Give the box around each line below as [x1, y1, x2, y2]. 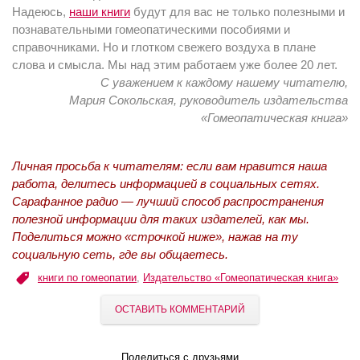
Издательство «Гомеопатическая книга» [143, 272, 338, 284]
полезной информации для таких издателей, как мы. [12, 212, 309, 226]
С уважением [100, 76, 177, 89]
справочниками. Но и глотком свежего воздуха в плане [12, 40, 316, 54]
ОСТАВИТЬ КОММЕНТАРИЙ [115, 304, 245, 315]
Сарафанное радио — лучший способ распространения [12, 194, 324, 208]
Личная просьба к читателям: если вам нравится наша [12, 159, 327, 173]
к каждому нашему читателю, [177, 76, 348, 89]
